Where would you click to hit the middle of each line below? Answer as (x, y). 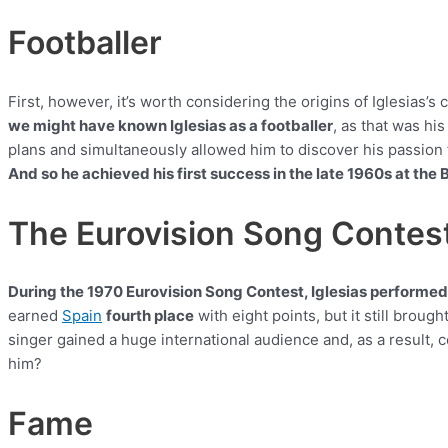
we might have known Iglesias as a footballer (170, 125)
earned (35, 316)
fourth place (150, 316)
